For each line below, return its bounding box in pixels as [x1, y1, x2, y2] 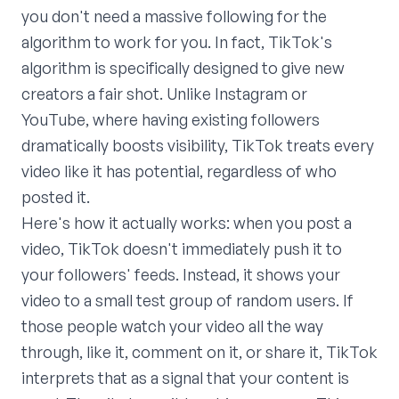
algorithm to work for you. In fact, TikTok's [21, 32, 332, 53]
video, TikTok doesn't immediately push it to [21, 239, 342, 259]
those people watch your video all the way [21, 316, 323, 337]
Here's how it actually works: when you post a [21, 213, 352, 233]
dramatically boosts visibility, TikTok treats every [21, 135, 374, 156]
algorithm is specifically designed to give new [21, 58, 345, 78]
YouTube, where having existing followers [21, 110, 320, 130]
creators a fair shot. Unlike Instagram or [21, 84, 307, 104]
